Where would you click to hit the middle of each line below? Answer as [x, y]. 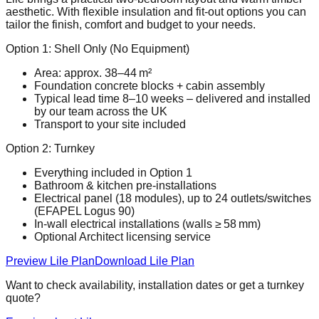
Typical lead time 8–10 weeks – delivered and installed [172, 98]
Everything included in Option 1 [113, 172]
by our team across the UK [101, 111]
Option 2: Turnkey [50, 148]
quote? [23, 298]
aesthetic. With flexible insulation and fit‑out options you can [156, 11]
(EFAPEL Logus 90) [84, 211]
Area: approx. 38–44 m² [93, 73]
